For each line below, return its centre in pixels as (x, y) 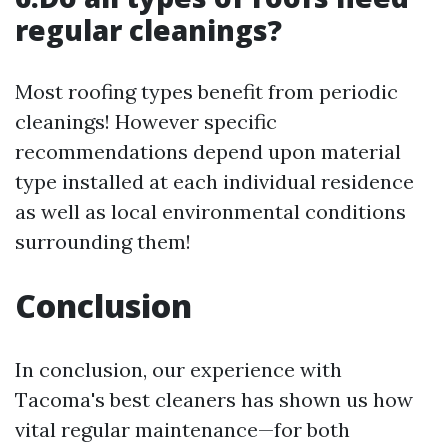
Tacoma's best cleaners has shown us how (214, 399)
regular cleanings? (148, 29)
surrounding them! (103, 241)
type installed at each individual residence (214, 181)
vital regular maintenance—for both (182, 429)
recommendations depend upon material (208, 151)
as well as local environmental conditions (210, 211)
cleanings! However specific (146, 121)
